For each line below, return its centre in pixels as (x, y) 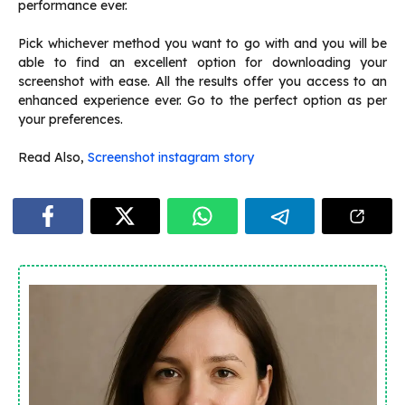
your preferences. (71, 120)
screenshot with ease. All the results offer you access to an (202, 82)
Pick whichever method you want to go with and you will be (202, 44)
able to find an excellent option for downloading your (202, 63)
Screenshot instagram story (171, 158)
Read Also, (53, 158)
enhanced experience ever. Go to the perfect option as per (202, 101)
